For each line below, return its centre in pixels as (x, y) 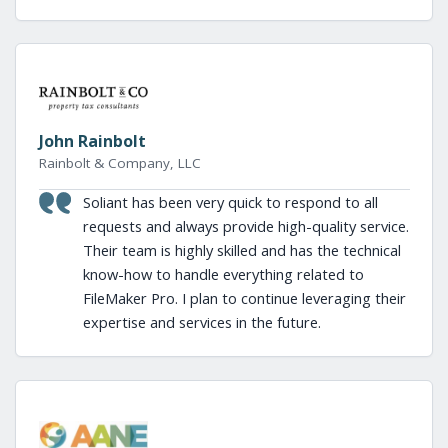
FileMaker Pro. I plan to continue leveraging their (244, 297)
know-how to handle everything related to (223, 273)
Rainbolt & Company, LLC (119, 162)
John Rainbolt (92, 140)
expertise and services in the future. (201, 321)
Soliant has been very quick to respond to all (230, 201)
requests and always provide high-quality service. (245, 225)
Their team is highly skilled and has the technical (241, 249)
